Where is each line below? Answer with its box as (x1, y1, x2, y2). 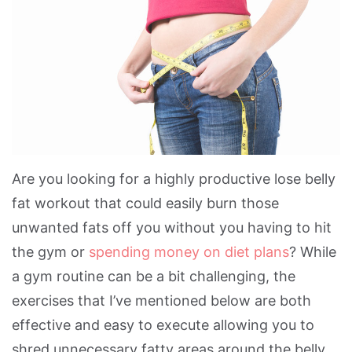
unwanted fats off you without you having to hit (12, 218, 332, 236)
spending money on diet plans (89, 243, 289, 260)
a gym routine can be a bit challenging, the (12, 267, 295, 284)
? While (289, 243, 336, 260)
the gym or (12, 243, 89, 260)
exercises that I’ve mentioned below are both (12, 291, 311, 309)
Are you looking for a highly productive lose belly (12, 170, 335, 187)
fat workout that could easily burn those (12, 194, 279, 211)
